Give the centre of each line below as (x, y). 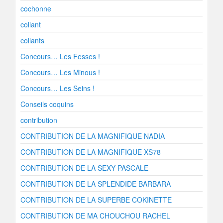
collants (32, 40)
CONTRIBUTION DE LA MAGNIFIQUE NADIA (93, 136)
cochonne (36, 8)
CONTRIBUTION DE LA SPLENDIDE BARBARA (96, 184)
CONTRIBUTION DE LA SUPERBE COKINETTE (96, 200)
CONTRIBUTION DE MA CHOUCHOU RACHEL (95, 216)
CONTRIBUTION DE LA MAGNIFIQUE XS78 (91, 152)
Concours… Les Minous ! (60, 72)
